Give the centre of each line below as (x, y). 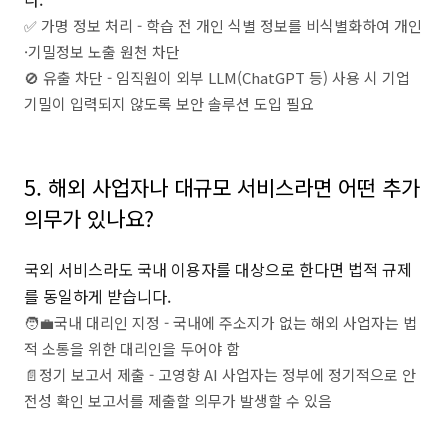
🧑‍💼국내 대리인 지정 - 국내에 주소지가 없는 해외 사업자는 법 (220, 322)
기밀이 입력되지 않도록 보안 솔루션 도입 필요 (169, 103)
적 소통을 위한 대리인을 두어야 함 (132, 348)
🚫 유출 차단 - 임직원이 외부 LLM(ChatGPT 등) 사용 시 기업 (217, 77)
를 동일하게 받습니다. (97, 295)
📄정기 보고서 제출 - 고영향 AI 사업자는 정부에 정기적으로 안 (220, 374)
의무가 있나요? (89, 217)
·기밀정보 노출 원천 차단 (102, 51)
